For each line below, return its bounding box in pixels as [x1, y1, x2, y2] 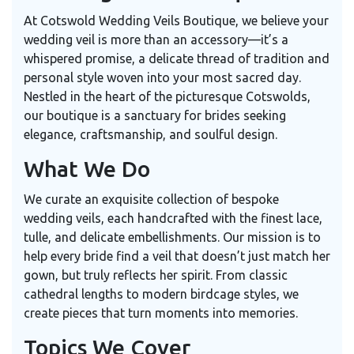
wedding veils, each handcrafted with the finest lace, [24, 211, 322, 225]
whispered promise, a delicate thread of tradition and [24, 51, 330, 66]
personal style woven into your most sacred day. [24, 70, 301, 85]
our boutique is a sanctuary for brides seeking [24, 108, 286, 122]
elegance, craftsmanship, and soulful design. [24, 127, 277, 141]
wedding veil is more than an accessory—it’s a [24, 32, 288, 47]
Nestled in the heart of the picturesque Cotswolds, [24, 89, 311, 104]
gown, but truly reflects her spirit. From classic [24, 268, 288, 282]
